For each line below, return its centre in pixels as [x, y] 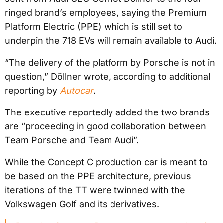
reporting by [32, 91]
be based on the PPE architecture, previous [98, 176]
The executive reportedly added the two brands [107, 112]
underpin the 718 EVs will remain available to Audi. [111, 41]
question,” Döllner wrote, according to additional [108, 77]
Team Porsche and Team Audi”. [72, 140]
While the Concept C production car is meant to [106, 162]
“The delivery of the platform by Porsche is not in [110, 63]
